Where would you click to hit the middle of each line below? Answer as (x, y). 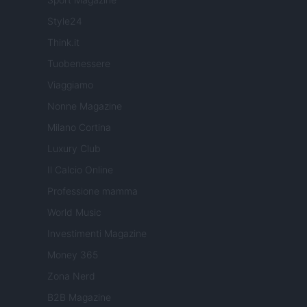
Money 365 (73, 254)
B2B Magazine (79, 297)
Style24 (65, 21)
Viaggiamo (70, 84)
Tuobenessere (79, 63)
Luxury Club (74, 148)
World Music (74, 212)
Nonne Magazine (85, 106)
